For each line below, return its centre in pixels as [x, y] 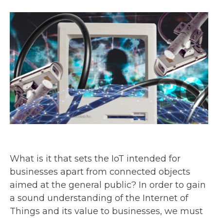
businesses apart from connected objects [100, 172]
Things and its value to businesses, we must [106, 211]
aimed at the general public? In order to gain [108, 185]
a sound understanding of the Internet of [99, 198]
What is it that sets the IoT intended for [95, 158]
